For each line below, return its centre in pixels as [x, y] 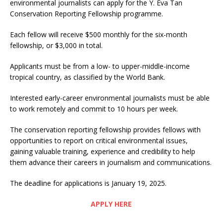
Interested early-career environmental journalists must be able [110, 98]
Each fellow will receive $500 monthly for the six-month [99, 35]
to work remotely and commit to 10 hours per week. [94, 109]
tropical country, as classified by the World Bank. [87, 77]
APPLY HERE [111, 204]
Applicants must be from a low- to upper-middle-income [100, 66]
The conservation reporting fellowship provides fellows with [105, 130]
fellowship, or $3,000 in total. [56, 46]
